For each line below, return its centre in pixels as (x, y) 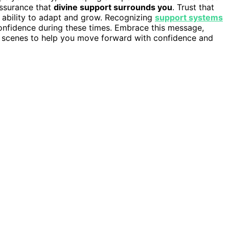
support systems (189, 17)
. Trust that (193, 7)
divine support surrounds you (113, 7)
